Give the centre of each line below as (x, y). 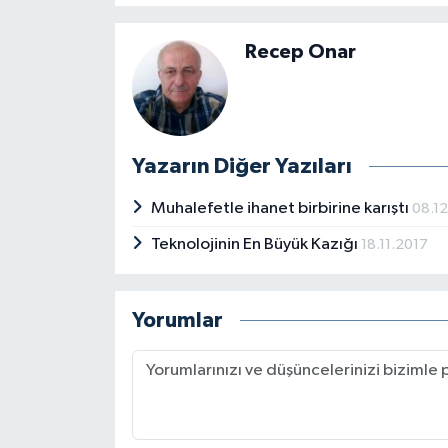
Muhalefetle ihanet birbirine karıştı (282, 209)
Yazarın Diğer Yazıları (241, 166)
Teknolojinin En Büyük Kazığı (256, 245)
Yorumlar (177, 321)
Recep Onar (300, 52)
